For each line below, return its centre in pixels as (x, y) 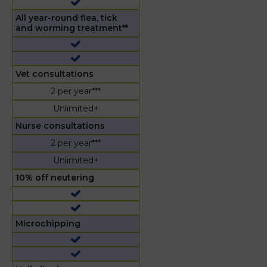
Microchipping (48, 224)
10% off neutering (55, 178)
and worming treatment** (72, 28)
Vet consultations (55, 74)
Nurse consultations (60, 126)
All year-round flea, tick (66, 18)
